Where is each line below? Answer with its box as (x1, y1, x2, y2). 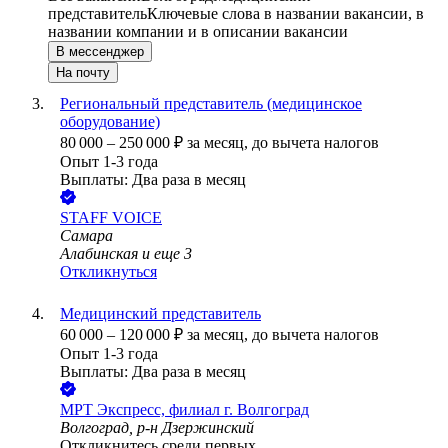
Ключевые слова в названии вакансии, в (147, 5, 424, 23)
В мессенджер (56, 44, 144, 60)
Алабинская (60, 245, 138, 263)
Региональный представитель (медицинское (60, 95, 362, 113)
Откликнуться (60, 263, 157, 281)
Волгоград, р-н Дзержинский (60, 419, 254, 437)
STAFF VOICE (60, 209, 162, 227)
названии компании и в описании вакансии (48, 23, 348, 41)
